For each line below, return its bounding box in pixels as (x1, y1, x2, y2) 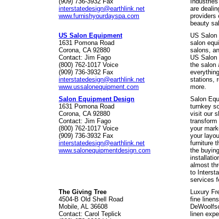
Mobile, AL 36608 (59, 203, 108, 210)
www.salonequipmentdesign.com (59, 147, 151, 154)
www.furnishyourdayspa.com (59, 12, 139, 20)
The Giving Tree (59, 188, 107, 196)
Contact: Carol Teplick (59, 210, 121, 218)
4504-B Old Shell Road (59, 196, 123, 203)
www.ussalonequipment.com (59, 83, 139, 90)
